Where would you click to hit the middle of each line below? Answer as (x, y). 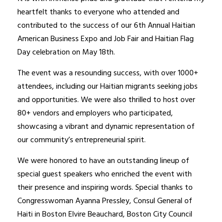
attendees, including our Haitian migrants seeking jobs (108, 87)
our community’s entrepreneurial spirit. (82, 140)
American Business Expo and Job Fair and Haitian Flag (106, 39)
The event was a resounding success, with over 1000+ (108, 74)
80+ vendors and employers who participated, (95, 114)
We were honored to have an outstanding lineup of (103, 161)
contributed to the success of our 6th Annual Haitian (106, 26)
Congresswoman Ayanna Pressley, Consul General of (105, 201)
